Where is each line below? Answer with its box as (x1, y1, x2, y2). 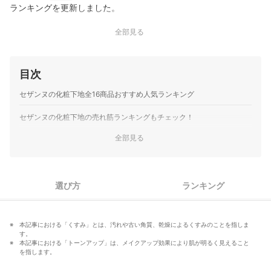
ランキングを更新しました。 (10, 2, 120, 13)
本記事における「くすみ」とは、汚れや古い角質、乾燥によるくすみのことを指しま (19, 221, 249, 228)
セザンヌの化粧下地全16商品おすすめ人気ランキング (19, 90, 194, 99)
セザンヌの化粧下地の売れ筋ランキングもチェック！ (19, 113, 194, 122)
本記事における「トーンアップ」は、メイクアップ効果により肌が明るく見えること (19, 239, 249, 246)
